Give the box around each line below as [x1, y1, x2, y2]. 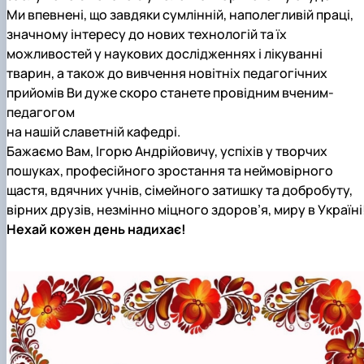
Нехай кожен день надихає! [6, 220, 186, 238]
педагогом [6, 103, 75, 121]
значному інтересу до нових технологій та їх [6, 25, 287, 43]
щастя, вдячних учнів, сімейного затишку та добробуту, [6, 181, 353, 199]
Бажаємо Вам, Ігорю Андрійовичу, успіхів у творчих [6, 142, 327, 160]
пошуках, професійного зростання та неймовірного [6, 162, 333, 180]
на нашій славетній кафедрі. [6, 123, 180, 141]
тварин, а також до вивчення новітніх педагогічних [6, 64, 327, 82]
